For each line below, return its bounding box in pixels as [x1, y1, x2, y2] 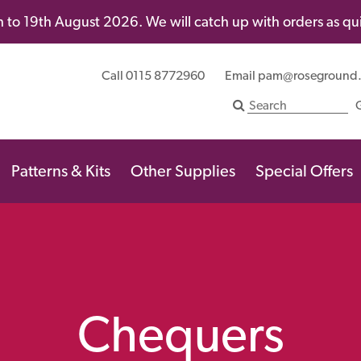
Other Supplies [131, 160, 235, 180]
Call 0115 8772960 [102, 68, 205, 84]
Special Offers [255, 160, 353, 180]
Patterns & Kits [11, 160, 110, 180]
